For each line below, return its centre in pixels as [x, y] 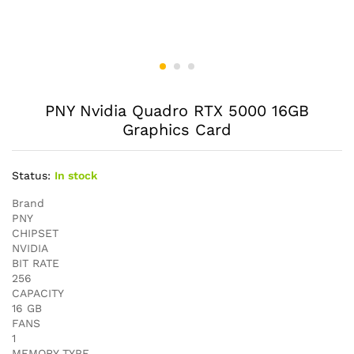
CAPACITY [38, 293]
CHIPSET [35, 233]
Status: [31, 175]
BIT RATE [36, 263]
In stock [76, 175]
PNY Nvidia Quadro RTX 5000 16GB [177, 111]
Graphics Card [177, 130]
